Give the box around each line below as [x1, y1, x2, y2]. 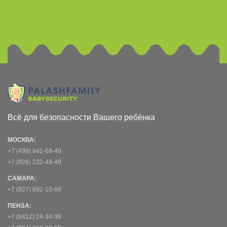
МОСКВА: [8, 136, 36, 144]
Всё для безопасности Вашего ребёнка [8, 113, 155, 122]
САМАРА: [8, 175, 36, 182]
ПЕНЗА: [8, 202, 31, 210]
